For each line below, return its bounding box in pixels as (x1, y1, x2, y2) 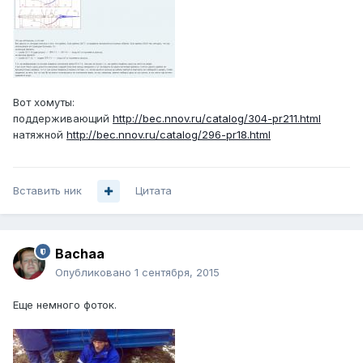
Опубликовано (55, 266, 135, 280)
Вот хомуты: (13, 96, 75, 109)
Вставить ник (13, 184, 82, 198)
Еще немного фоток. (13, 298, 117, 312)
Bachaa (55, 246, 105, 263)
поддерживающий (13, 112, 113, 126)
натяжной (13, 128, 66, 142)
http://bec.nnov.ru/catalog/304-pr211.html (113, 112, 321, 126)
